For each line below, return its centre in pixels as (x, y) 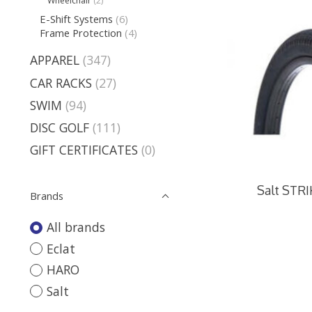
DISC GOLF (60, 128)
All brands (76, 227)
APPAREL (55, 60)
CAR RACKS (61, 83)
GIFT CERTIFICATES (84, 150)
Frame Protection (80, 32)
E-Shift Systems (76, 18)
